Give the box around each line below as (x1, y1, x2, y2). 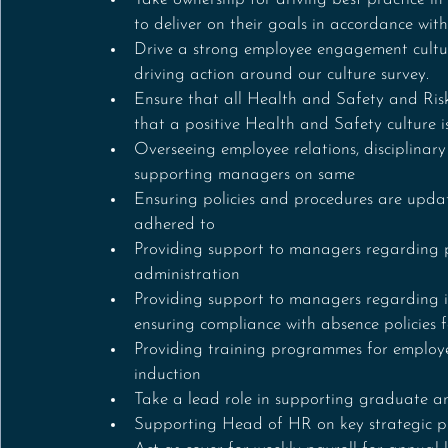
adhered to (134, 215, 215, 233)
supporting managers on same (134, 165, 355, 183)
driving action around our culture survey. (134, 65, 429, 83)
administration (134, 265, 245, 283)
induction (134, 365, 206, 383)
